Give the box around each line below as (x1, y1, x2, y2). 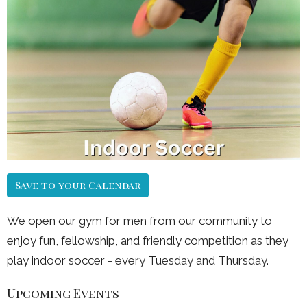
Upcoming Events (7, 284, 119, 302)
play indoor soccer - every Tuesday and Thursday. (7, 253, 269, 267)
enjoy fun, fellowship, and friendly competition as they (7, 233, 288, 247)
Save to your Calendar (15, 177, 140, 192)
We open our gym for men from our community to (7, 213, 272, 228)
